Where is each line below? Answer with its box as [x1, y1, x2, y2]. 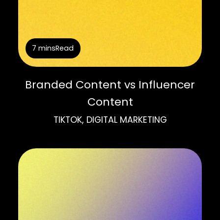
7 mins [32, 43, 56, 53]
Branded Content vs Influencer [25, 77, 195, 92]
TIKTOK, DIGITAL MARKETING [53, 113, 167, 126]
